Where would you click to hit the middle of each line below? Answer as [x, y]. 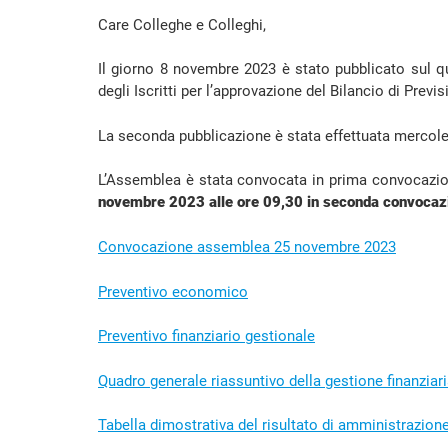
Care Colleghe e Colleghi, [182, 24]
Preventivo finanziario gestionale [206, 336]
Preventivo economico [173, 291]
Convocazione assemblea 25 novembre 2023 [247, 246]
